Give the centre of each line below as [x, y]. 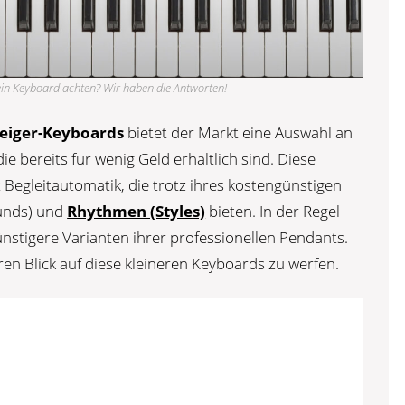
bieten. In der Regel [273, 211]
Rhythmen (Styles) [137, 211]
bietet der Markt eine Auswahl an [239, 132]
